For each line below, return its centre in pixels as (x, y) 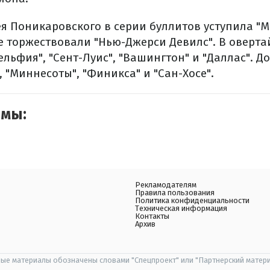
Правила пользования (175, 193)
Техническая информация (181, 208)
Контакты (152, 216)
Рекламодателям (166, 185)
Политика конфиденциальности (192, 200)
